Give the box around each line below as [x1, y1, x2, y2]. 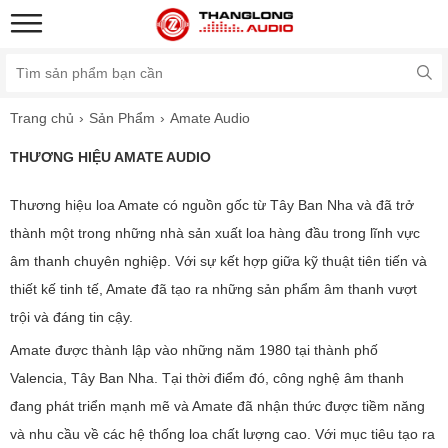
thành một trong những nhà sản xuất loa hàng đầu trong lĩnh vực [10, 225, 420, 241]
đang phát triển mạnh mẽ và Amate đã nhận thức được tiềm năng [10, 398, 425, 414]
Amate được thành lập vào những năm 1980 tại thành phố [10, 342, 378, 358]
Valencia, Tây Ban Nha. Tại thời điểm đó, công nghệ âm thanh [10, 370, 404, 386]
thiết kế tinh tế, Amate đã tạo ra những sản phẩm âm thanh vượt [10, 281, 417, 297]
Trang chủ [10, 110, 74, 126]
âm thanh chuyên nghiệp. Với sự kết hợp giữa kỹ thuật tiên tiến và [10, 253, 427, 269]
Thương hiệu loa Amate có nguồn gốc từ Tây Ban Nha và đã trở [10, 197, 414, 213]
